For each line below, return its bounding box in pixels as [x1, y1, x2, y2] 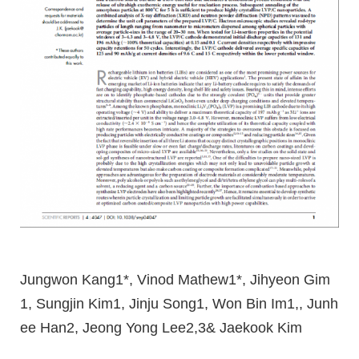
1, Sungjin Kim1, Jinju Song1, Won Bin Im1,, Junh [20, 295, 338, 312]
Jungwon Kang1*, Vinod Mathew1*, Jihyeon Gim [20, 271, 330, 288]
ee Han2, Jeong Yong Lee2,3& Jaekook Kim [20, 319, 302, 336]
